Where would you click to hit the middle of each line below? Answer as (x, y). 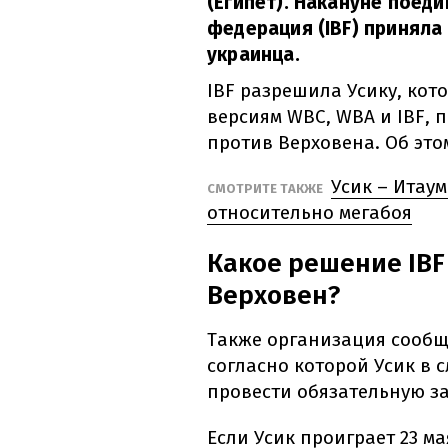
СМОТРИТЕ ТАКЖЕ (266, 189)
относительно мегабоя (309, 213)
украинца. (253, 55)
